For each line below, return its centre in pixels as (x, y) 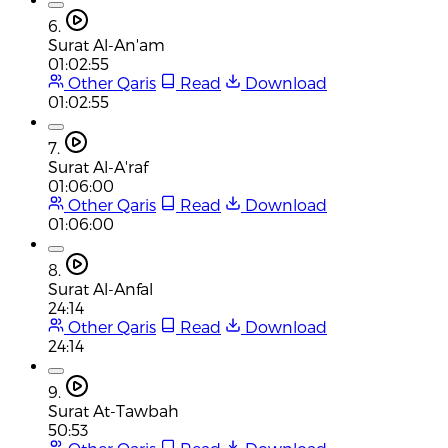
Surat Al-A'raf (98, 166)
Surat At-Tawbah (113, 410)
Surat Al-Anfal (100, 288)
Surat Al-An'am (106, 44)
